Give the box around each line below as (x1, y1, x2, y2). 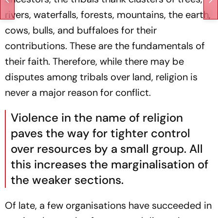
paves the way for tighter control (11, 126, 190, 141)
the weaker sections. (11, 172, 124, 187)
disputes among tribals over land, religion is (5, 71, 198, 83)
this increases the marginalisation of (11, 157, 208, 172)
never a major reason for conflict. (5, 86, 151, 99)
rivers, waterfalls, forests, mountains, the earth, (5, 8, 211, 21)
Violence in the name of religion (11, 110, 183, 125)
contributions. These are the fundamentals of (5, 39, 205, 52)
